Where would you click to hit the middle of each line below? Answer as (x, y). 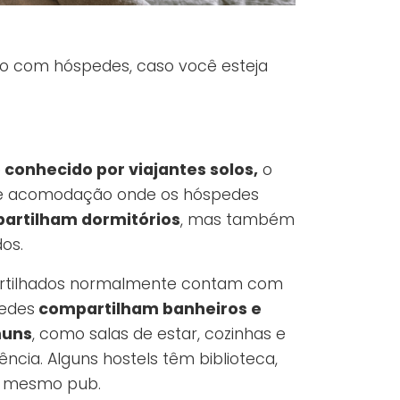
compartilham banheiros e (148, 309)
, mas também (237, 220)
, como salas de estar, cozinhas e (159, 334)
